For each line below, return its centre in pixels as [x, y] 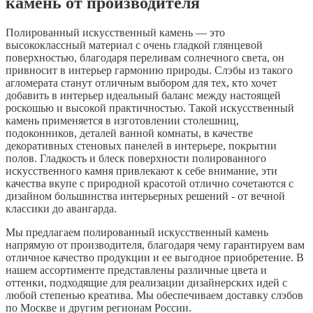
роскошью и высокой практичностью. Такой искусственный [150, 108]
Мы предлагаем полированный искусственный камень [137, 232]
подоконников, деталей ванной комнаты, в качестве [129, 133]
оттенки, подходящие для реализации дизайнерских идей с [146, 282]
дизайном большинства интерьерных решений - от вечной [145, 196]
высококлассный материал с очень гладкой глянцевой [134, 45]
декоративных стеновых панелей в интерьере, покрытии [141, 145]
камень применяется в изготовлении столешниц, [122, 120]
